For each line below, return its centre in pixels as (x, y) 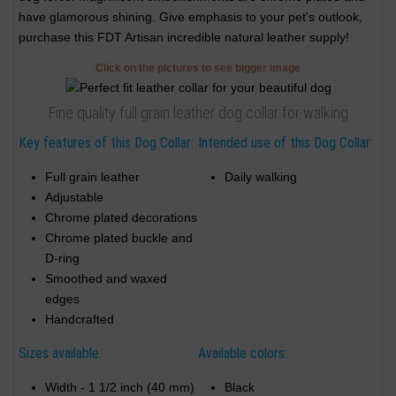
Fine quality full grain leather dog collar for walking (198, 113)
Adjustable (74, 197)
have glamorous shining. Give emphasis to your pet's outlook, (190, 16)
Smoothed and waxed (106, 278)
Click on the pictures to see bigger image (198, 69)
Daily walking (261, 176)
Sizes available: (60, 354)
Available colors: (243, 354)
